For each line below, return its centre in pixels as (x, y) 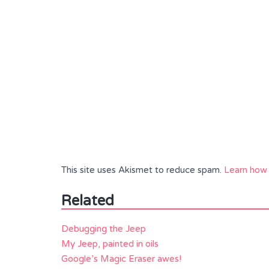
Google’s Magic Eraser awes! (121, 259)
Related (88, 201)
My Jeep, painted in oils (110, 244)
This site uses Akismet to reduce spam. (143, 170)
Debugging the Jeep (104, 229)
